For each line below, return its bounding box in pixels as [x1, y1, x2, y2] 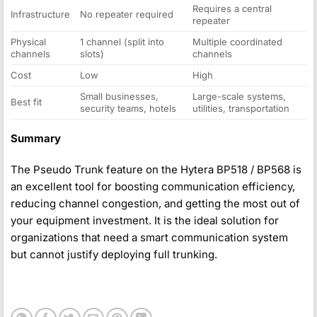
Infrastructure [11, 8, 70, 21]
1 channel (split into [79, 36, 164, 48]
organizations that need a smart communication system [11, 230, 288, 244]
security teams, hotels [79, 103, 176, 115]
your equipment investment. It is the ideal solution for [11, 213, 279, 227]
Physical [11, 36, 46, 48]
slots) [79, 48, 104, 60]
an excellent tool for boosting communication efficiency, [11, 179, 295, 193]
